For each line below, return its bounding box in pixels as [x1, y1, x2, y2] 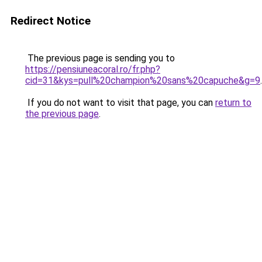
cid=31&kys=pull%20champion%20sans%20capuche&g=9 [25, 75, 260, 86]
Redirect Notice [11, 14, 91, 27]
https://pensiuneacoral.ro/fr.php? [25, 64, 160, 75]
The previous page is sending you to [25, 53, 175, 64]
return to [215, 97, 251, 108]
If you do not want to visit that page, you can [25, 97, 215, 108]
